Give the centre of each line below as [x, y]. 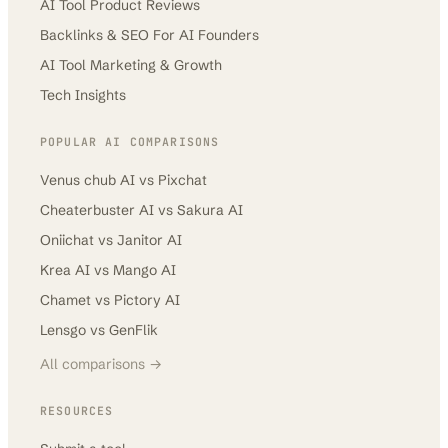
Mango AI [144, 270]
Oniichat [67, 240]
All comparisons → [101, 364]
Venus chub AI [87, 180]
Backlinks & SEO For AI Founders [149, 35]
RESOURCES [77, 410]
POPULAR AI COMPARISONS [130, 141]
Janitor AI [149, 240]
